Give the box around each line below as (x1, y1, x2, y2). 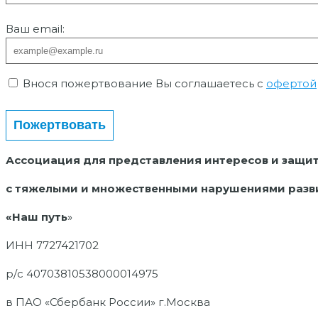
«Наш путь (6, 210, 67, 224)
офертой (266, 77, 317, 91)
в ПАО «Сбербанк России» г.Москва (6, 295, 210, 309)
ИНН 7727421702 (6, 238, 99, 253)
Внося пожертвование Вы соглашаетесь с (20, 77, 266, 91)
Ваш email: (6, 22, 65, 36)
